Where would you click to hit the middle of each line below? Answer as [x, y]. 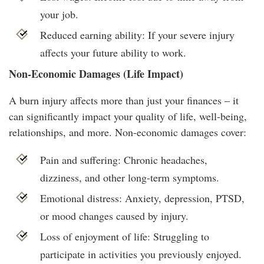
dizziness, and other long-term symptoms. [129, 177]
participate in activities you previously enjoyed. [141, 254]
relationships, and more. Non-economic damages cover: [128, 132]
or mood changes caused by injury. [114, 215]
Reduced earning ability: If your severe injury [137, 34]
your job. [59, 14]
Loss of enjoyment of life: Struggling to [124, 236]
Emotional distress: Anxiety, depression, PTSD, [142, 198]
